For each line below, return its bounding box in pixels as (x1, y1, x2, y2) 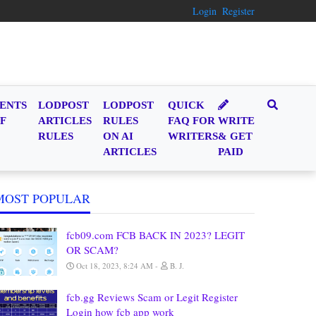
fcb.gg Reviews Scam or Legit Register (66, 289, 238, 304)
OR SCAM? (66, 243, 119, 257)
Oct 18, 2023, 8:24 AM (74, 260, 155, 271)
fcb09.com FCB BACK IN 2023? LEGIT (66, 228, 245, 242)
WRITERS (168, 130, 218, 142)
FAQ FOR (168, 115, 215, 126)
